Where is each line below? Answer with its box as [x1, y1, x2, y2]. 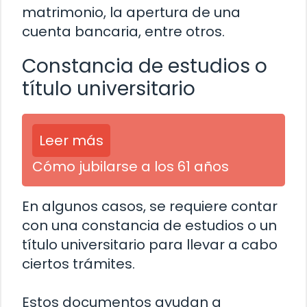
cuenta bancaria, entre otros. [22, 21, 225, 41]
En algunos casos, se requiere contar [22, 196, 278, 216]
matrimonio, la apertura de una [22, 2, 241, 22]
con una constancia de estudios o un [22, 215, 277, 235]
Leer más [39, 130, 103, 150]
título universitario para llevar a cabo [22, 234, 278, 254]
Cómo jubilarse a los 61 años [32, 156, 229, 176]
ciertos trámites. [22, 254, 135, 273]
